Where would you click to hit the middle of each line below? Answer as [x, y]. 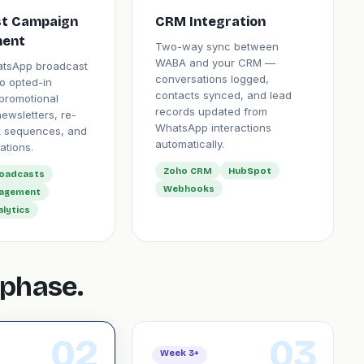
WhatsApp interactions [213, 128]
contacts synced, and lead [223, 95]
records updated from [211, 111]
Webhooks [188, 188]
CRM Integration [210, 22]
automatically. [189, 144]
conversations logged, [212, 79]
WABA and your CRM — [215, 63]
